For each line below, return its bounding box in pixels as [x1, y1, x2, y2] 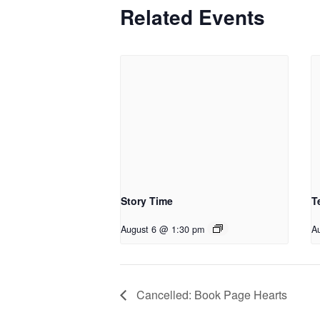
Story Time [121, 193, 173, 208]
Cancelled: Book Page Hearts [134, 286, 287, 303]
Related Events [120, 2, 265, 31]
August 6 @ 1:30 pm [121, 222, 204, 236]
